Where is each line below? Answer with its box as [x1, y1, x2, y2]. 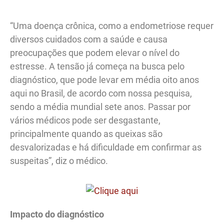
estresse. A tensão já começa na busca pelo [10, 61, 184, 72]
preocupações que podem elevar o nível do [10, 47, 179, 58]
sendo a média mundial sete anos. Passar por [10, 101, 190, 112]
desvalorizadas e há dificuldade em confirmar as [10, 142, 201, 153]
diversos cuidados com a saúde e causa [10, 34, 167, 45]
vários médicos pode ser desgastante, [10, 115, 160, 126]
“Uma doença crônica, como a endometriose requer [10, 20, 213, 31]
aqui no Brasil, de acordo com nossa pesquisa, [10, 88, 192, 99]
